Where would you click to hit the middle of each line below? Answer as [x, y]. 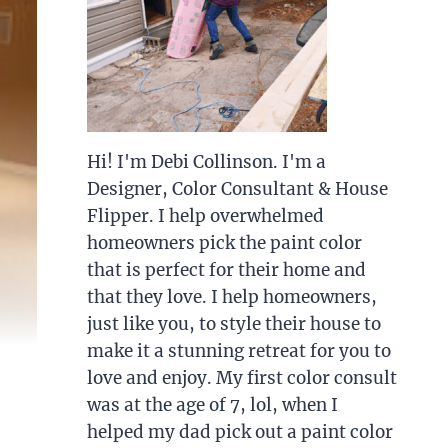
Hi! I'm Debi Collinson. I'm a [206, 162]
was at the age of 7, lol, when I [212, 405]
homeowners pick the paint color [224, 243]
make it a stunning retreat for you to [238, 351]
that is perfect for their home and [226, 270]
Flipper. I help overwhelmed [205, 216]
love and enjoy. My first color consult [241, 378]
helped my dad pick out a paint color [239, 432]
